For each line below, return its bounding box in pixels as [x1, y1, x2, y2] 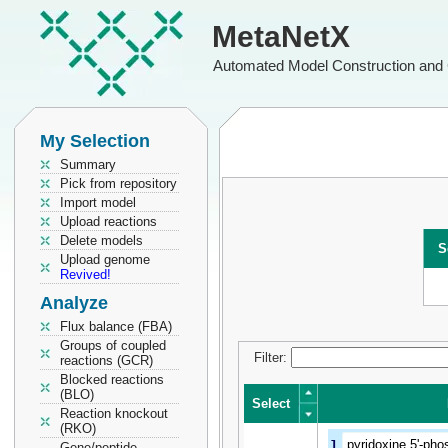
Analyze [40, 293, 108, 313]
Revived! [60, 267, 111, 282]
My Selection [40, 131, 150, 151]
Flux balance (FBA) [60, 319, 172, 334]
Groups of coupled [60, 338, 166, 353]
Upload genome [60, 252, 150, 267]
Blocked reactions [60, 372, 164, 387]
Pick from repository [60, 176, 177, 191]
